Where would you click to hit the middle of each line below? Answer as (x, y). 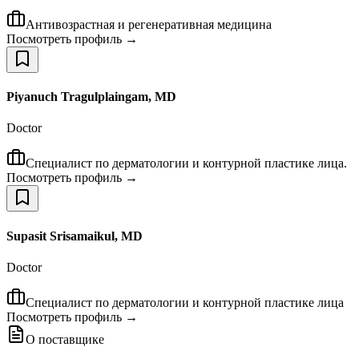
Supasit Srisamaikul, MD (75, 236)
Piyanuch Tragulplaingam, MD (91, 97)
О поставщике (65, 339)
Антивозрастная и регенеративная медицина (149, 24)
